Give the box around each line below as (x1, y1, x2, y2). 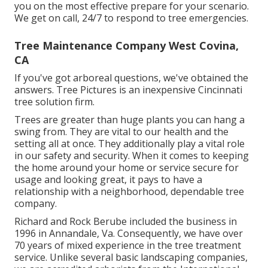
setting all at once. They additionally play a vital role (14, 136, 245, 150)
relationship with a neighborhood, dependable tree (14, 184, 244, 198)
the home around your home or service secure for (14, 160, 239, 174)
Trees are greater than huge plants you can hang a (14, 112, 245, 126)
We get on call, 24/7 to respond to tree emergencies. (14, 11, 248, 25)
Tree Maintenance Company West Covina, (14, 38, 239, 53)
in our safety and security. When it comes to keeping (14, 148, 249, 162)
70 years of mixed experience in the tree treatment (14, 238, 241, 252)
